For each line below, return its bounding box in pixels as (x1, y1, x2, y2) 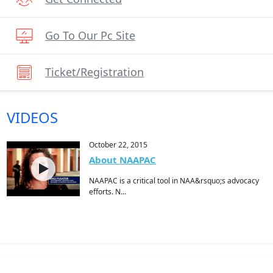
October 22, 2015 (89, 140, 148, 150)
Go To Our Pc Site (45, 28, 136, 43)
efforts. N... (89, 186, 127, 197)
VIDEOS (7, 107, 58, 127)
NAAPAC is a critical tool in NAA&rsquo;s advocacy (89, 175, 260, 186)
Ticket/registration (45, 65, 144, 79)
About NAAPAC (89, 154, 157, 166)
